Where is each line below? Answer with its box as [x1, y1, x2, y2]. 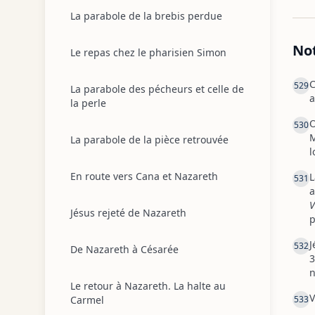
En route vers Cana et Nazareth [70, 169, 218, 183]
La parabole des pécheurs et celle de [70, 82, 244, 96]
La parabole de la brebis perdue [70, 9, 222, 22]
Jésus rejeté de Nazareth [70, 206, 186, 219]
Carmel [70, 293, 104, 307]
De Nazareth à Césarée [70, 243, 179, 256]
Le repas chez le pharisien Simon [70, 46, 226, 59]
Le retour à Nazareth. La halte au [70, 279, 226, 292]
